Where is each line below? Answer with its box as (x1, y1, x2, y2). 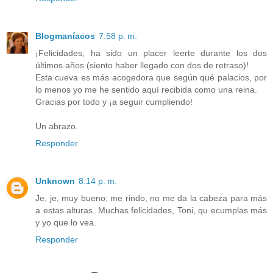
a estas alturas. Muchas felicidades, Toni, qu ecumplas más (35, 205, 267, 216)
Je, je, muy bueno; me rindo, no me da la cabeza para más (35, 193, 267, 204)
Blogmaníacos (35, 31, 95, 41)
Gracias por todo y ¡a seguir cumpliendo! (35, 97, 193, 107)
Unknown (35, 176, 75, 186)
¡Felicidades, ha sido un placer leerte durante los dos (35, 48, 267, 58)
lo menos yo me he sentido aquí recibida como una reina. (35, 85, 257, 95)
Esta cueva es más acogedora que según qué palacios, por (35, 73, 267, 83)
